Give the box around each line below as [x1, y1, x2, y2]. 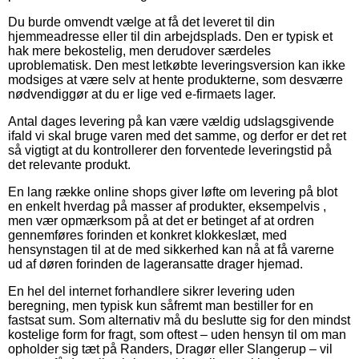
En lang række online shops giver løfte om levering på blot [8, 185, 337, 200]
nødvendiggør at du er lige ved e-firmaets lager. [8, 87, 276, 102]
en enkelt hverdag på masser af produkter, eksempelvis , [8, 200, 326, 214]
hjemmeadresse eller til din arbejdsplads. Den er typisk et [8, 30, 333, 44]
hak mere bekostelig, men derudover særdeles [8, 44, 271, 58]
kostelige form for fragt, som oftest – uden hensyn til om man [8, 328, 346, 342]
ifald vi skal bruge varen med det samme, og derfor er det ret [8, 129, 346, 143]
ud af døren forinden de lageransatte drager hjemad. [8, 257, 303, 272]
